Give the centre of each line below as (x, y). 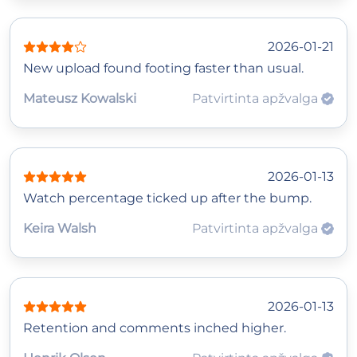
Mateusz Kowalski (80, 98)
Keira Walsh (60, 228)
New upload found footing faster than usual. (163, 68)
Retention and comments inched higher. (155, 328)
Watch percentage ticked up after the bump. (167, 198)
